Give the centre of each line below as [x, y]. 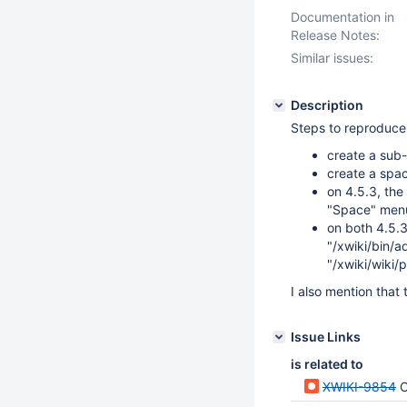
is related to [327, 364]
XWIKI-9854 [359, 387]
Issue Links [326, 337]
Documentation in [342, 17]
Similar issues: [332, 58]
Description [327, 105]
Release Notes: [335, 35]
